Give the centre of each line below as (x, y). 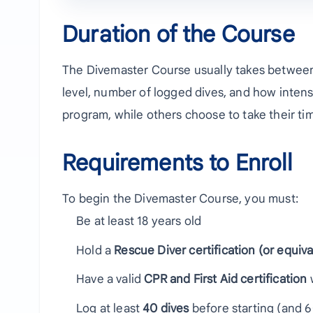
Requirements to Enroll (177, 163)
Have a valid (110, 279)
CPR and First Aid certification (226, 279)
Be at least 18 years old (139, 221)
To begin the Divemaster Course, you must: (180, 199)
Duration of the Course (179, 35)
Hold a (95, 250)
